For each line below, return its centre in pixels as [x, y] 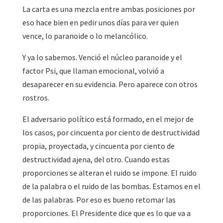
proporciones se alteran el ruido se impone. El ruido [109, 173]
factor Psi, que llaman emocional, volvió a [93, 71]
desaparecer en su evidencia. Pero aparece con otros [110, 84]
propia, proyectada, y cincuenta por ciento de [98, 146]
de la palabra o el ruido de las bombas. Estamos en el [111, 186]
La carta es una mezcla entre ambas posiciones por [109, 9]
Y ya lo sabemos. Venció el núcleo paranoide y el [102, 57]
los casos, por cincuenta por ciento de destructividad [111, 133]
